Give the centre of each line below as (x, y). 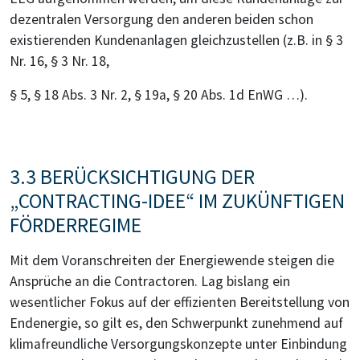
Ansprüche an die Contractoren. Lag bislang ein (150, 281)
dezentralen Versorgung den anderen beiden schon (162, 19)
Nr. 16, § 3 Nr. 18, (59, 61)
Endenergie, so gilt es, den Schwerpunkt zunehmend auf (176, 323)
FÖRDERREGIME (76, 225)
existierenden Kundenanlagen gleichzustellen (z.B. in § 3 (176, 40)
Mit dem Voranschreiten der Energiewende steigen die (172, 260)
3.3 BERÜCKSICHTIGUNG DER (132, 176)
